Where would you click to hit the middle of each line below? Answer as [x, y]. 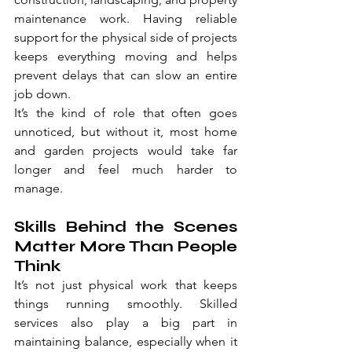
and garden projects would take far [126, 151]
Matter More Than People [126, 247]
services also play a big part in [126, 323]
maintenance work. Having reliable [126, 19]
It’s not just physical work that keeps [126, 285]
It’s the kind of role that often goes [126, 113]
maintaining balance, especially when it [126, 342]
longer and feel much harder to [126, 170]
